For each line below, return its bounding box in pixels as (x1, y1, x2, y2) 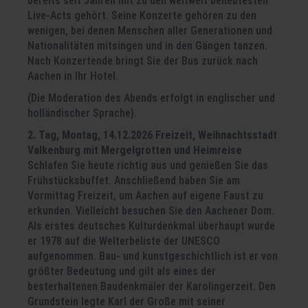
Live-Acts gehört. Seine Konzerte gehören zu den (27, 9, 256, 22)
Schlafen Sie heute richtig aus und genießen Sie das (27, 159, 268, 172)
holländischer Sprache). (27, 107, 137, 120)
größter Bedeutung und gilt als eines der (27, 265, 216, 278)
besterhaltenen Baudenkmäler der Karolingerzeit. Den (27, 280, 276, 293)
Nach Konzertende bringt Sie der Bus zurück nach (27, 54, 258, 67)
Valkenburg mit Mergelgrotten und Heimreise (27, 144, 242, 157)
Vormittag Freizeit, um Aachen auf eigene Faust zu (27, 189, 263, 202)
